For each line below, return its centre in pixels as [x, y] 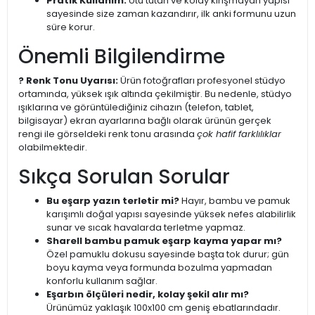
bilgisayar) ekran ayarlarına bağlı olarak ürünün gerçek [145, 121]
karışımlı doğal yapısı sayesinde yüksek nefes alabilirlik [171, 214]
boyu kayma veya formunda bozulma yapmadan [159, 268]
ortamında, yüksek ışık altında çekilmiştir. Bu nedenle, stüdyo [155, 94]
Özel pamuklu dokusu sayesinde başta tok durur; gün [168, 254]
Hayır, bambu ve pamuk [235, 201]
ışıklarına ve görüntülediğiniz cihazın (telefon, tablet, [136, 107]
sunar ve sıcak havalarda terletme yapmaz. [146, 227]
